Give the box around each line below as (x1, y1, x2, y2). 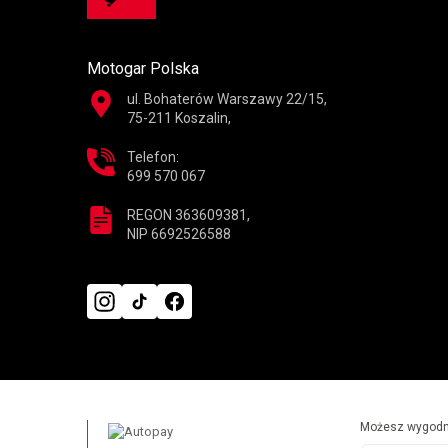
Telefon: (127, 148, 179, 165)
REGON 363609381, (127, 206, 250, 223)
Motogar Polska (87, 58, 199, 78)
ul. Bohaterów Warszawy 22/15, (127, 90, 327, 107)
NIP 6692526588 (127, 225, 231, 242)
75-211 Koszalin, (127, 109, 231, 126)
